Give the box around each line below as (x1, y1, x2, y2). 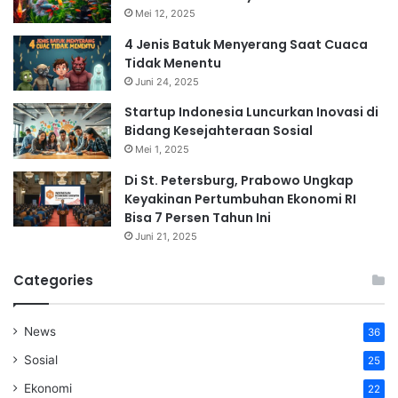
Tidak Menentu (124, 53, 221, 72)
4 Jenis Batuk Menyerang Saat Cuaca (124, 35, 368, 53)
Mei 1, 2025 (135, 142, 189, 155)
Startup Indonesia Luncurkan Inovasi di (124, 102, 378, 121)
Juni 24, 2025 (135, 75, 199, 88)
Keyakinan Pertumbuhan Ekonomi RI (124, 189, 356, 208)
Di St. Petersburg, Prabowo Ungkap (124, 171, 354, 189)
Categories (13, 270, 93, 290)
